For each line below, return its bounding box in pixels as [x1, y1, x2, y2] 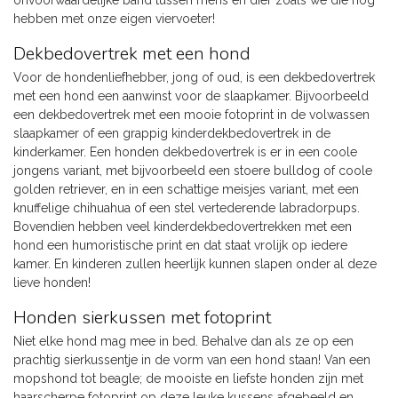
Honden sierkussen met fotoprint [13, 305, 271, 330]
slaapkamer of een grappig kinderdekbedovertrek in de [13, 126, 330, 141]
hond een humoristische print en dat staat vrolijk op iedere [13, 238, 347, 253]
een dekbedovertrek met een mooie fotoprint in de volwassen [13, 107, 370, 123]
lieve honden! [13, 275, 91, 291]
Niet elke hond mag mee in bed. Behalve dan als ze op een [13, 333, 354, 348]
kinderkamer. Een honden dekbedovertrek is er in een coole [13, 145, 357, 160]
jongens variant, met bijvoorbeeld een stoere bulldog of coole [13, 163, 372, 179]
